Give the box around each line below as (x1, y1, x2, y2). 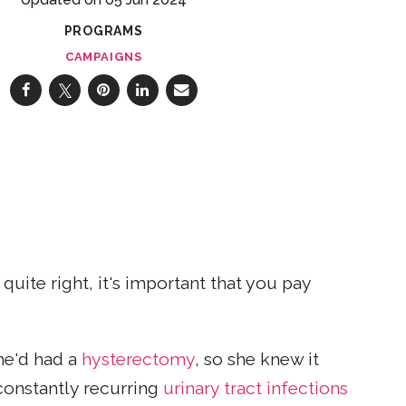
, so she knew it (195, 348, 319, 370)
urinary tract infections (163, 377, 348, 399)
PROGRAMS (63, 23, 143, 38)
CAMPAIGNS (64, 49, 142, 63)
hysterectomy (82, 348, 195, 370)
